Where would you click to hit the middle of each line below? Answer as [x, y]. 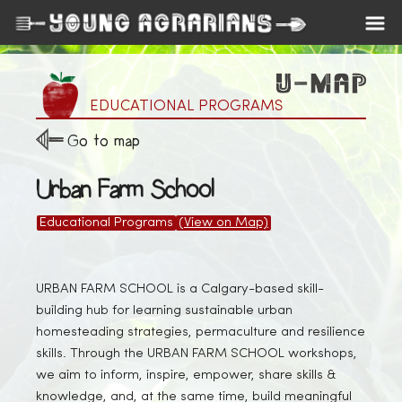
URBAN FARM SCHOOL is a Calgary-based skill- [180, 289]
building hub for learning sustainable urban [164, 311]
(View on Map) [223, 223]
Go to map [104, 141]
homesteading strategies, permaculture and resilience [201, 332]
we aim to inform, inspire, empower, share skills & [186, 376]
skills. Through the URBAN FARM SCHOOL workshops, [197, 354]
